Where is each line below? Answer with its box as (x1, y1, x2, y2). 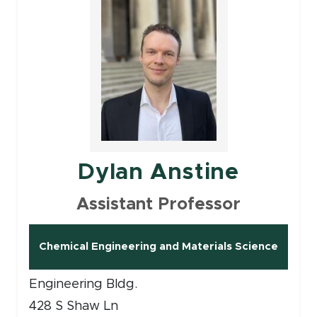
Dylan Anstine (78, 161, 239, 184)
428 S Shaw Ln (28, 299, 118, 313)
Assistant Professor (76, 195, 241, 213)
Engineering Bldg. (28, 277, 137, 291)
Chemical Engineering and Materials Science (39, 241, 278, 252)
